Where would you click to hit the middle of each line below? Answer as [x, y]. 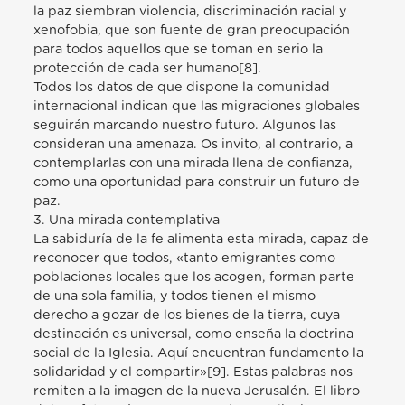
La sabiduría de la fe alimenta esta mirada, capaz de [202, 239]
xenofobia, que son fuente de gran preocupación [192, 30]
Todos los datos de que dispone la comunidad [182, 87]
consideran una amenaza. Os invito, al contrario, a [193, 144]
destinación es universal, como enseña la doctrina [194, 334]
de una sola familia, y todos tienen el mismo [175, 296]
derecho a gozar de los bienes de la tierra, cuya [187, 315]
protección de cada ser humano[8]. [148, 68]
